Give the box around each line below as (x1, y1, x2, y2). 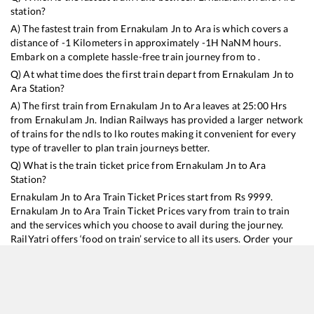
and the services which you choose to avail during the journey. (11, 219, 284, 231)
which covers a (222, 22, 289, 35)
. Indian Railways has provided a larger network (95, 114, 303, 126)
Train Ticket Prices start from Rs (100, 191, 248, 203)
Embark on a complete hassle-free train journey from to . (11, 50, 261, 63)
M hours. (241, 36, 281, 49)
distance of (11, 36, 62, 49)
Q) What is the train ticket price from (11, 159, 177, 172)
